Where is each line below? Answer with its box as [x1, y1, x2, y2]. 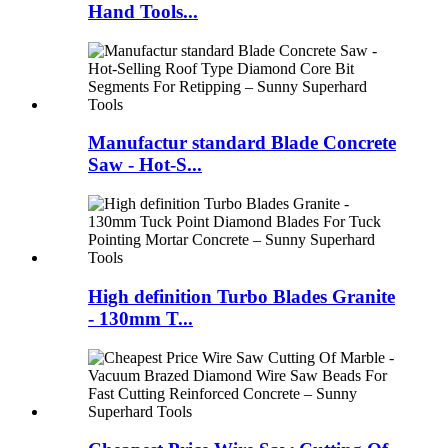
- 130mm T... [88, 307, 193, 329]
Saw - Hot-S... [88, 154, 202, 176]
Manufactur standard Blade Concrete [88, 132, 396, 154]
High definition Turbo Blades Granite [88, 285, 395, 307]
